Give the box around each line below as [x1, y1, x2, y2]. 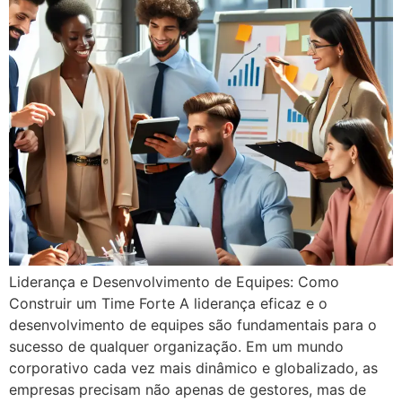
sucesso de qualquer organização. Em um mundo [9, 336, 344, 355]
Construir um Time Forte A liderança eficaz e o [9, 293, 328, 312]
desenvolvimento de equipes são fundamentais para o [9, 315, 377, 334]
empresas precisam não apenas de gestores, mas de [9, 380, 366, 398]
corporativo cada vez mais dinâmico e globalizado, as [9, 358, 378, 377]
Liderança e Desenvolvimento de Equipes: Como [9, 272, 339, 291]
